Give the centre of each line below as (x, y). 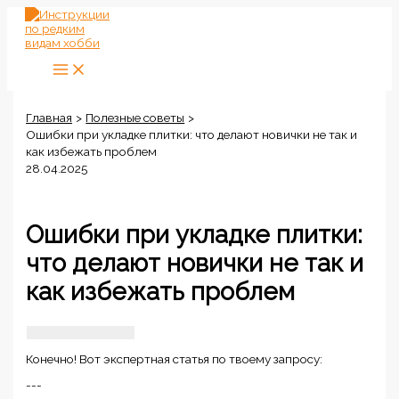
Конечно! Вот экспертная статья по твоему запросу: (175, 358)
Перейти (31, 13)
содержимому (47, 42)
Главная (49, 117)
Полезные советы (135, 117)
